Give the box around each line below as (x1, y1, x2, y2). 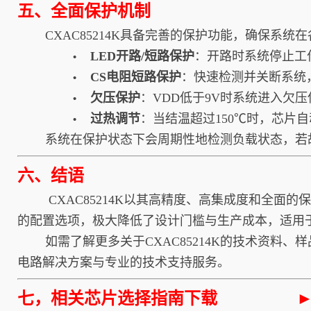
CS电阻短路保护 (90, 70, 181, 85)
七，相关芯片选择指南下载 (17, 289, 292, 308)
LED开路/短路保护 (90, 49, 194, 64)
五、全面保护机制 (17, 2, 151, 21)
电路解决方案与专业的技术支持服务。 (17, 255, 230, 270)
